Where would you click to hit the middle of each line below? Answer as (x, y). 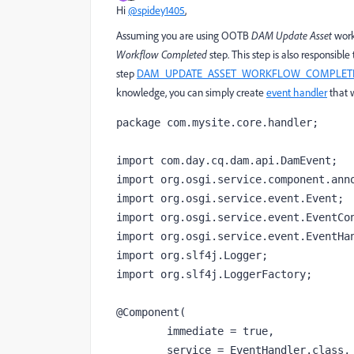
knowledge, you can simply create (191, 92)
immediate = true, (141, 331)
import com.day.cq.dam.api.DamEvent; (227, 160)
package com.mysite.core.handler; (217, 122)
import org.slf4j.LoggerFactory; (214, 274)
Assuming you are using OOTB (184, 36)
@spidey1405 (156, 10)
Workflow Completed (162, 55)
